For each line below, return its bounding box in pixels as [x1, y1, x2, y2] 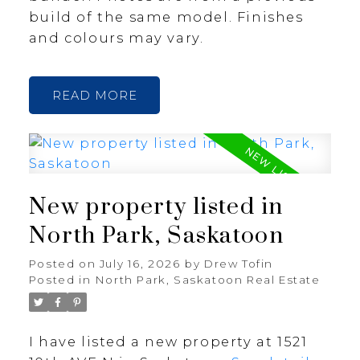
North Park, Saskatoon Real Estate [95, 273, 321, 287]
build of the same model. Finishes [28, 8, 304, 25]
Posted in [28, 273, 92, 287]
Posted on [28, 257, 100, 271]
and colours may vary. [28, 29, 204, 46]
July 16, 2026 [99, 257, 181, 271]
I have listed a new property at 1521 [28, 333, 308, 350]
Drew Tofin [204, 257, 274, 271]
